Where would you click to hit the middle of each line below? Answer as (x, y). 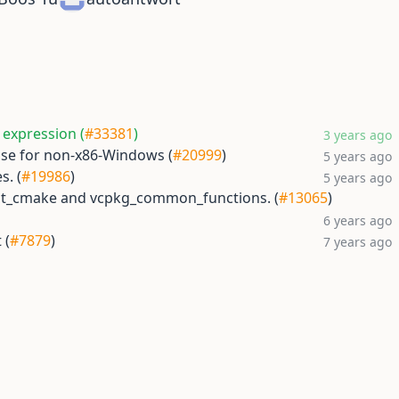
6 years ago (358, 220)
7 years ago (358, 242)
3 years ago (358, 135)
